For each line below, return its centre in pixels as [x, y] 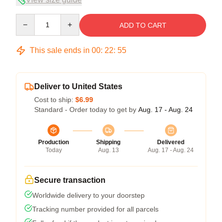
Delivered [171, 142]
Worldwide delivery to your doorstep [88, 195]
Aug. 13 [108, 150]
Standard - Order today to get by [86, 109]
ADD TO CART [143, 25]
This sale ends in [60, 50]
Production [54, 142]
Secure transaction [70, 180]
